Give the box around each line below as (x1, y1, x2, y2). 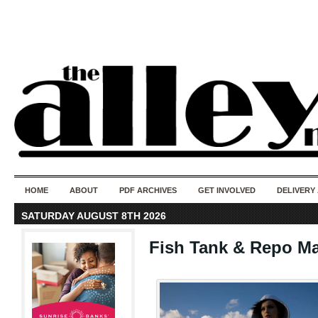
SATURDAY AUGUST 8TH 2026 (21, 210, 166, 221)
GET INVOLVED (198, 186, 256, 194)
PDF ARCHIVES (119, 186, 177, 194)
